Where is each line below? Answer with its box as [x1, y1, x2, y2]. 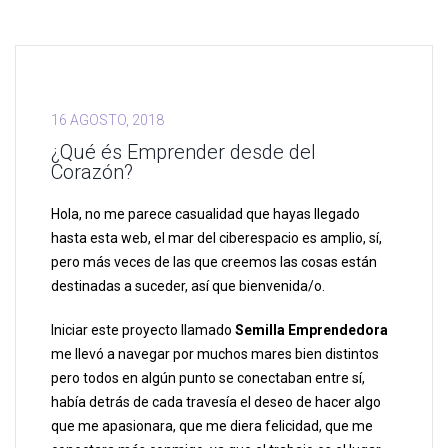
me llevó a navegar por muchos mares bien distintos [51, 346, 379, 363]
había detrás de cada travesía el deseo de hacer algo [51, 394, 381, 411]
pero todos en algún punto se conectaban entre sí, [51, 370, 365, 387]
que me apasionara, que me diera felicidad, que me [51, 418, 373, 435]
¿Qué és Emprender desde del [51, 140, 316, 165]
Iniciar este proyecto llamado [51, 322, 235, 339]
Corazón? [51, 160, 133, 185]
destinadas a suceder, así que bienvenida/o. [51, 278, 325, 295]
